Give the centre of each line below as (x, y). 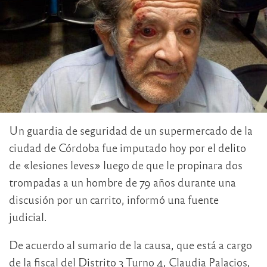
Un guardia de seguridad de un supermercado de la (131, 131)
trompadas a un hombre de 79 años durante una (122, 182)
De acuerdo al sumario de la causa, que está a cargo (131, 245)
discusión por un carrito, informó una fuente (114, 200)
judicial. (28, 217)
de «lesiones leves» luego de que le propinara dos (126, 165)
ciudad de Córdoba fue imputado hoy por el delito (128, 148)
